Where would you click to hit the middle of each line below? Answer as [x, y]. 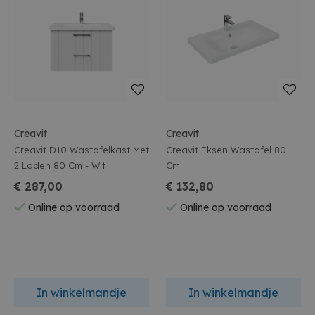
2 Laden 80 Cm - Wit [60, 165]
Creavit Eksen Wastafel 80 [226, 150]
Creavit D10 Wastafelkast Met [82, 150]
